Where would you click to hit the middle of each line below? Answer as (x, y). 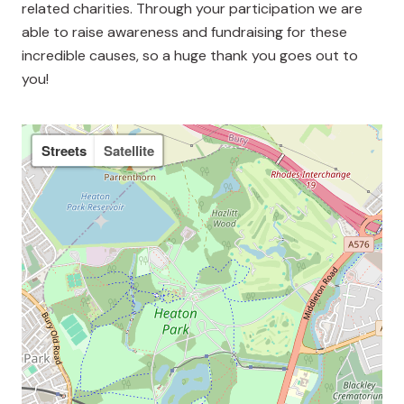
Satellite (129, 150)
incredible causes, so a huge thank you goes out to (190, 56)
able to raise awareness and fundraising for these (184, 32)
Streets (64, 150)
